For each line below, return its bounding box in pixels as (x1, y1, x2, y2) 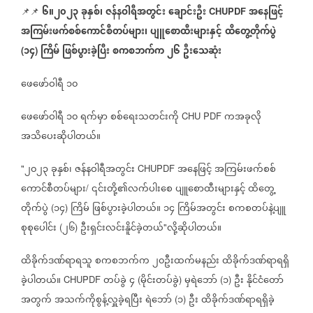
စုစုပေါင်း (21, 219, 57, 239)
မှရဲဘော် (184, 271, 217, 291)
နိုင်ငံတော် (247, 271, 284, 291)
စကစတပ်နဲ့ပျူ (228, 199, 286, 219)
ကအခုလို (224, 108, 261, 128)
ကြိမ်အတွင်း (177, 199, 226, 219)
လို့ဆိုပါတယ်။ (167, 219, 221, 239)
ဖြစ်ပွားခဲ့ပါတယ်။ (92, 199, 161, 219)
